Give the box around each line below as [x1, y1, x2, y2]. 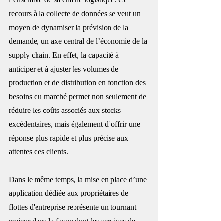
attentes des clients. [9, 147, 68, 156]
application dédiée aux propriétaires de [9, 188, 130, 197]
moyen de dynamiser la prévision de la [9, 23, 130, 32]
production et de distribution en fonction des [9, 78, 147, 87]
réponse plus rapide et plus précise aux [9, 133, 130, 142]
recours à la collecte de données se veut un [9, 9, 143, 18]
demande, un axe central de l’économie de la [9, 37, 149, 45]
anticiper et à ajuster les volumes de [9, 64, 120, 73]
